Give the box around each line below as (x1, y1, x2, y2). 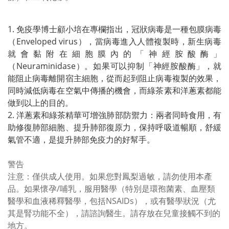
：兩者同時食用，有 (147, 109, 222, 121)
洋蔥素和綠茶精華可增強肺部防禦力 (16, 109, 148, 121)
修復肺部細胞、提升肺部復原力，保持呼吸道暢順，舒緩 (16, 122, 222, 133)
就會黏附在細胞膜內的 (8, 48, 136, 59)
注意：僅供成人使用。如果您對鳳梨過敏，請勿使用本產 (8, 171, 212, 182)
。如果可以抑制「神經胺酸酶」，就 (84, 60, 222, 72)
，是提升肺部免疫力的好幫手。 (40, 134, 155, 145)
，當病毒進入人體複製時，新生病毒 (86, 36, 222, 47)
